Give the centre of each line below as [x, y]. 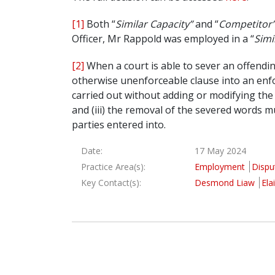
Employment [220, 167]
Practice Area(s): [113, 167]
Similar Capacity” [154, 24]
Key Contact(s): [111, 183]
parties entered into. [119, 125]
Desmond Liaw [226, 183]
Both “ [100, 24]
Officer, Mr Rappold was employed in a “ [163, 39]
